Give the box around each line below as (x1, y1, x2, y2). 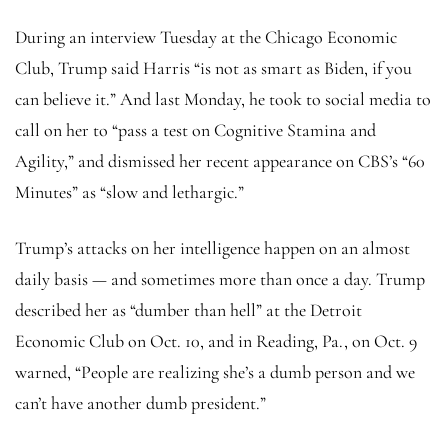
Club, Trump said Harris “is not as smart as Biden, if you (15, 56, 412, 79)
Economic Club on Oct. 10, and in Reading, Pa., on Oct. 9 (15, 329, 417, 352)
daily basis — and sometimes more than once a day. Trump (15, 267, 425, 290)
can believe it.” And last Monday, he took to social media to (15, 87, 431, 110)
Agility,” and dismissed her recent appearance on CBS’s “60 (15, 149, 425, 172)
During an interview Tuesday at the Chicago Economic (15, 25, 397, 48)
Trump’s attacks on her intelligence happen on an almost (15, 236, 410, 259)
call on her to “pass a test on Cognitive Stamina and (15, 118, 376, 141)
